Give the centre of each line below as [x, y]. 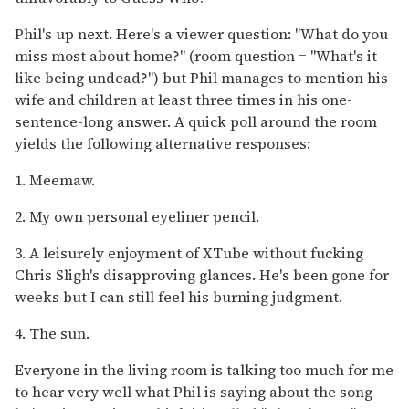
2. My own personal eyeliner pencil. [137, 216]
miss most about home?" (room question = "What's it [196, 55]
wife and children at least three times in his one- [184, 99]
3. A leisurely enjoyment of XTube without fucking [189, 252]
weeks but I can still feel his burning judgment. [178, 296]
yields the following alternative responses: [163, 143]
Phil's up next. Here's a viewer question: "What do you [201, 33]
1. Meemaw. [55, 179]
